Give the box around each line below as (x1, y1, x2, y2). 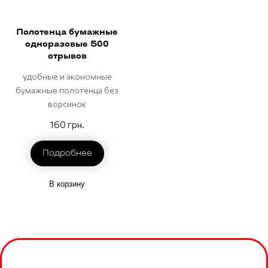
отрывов (47, 52, 87, 62)
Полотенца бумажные (16, 28, 118, 38)
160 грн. (50, 118, 84, 130)
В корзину (49, 179, 85, 189)
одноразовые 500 (25, 40, 109, 50)
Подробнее (42, 149, 92, 159)
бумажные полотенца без (16, 85, 118, 96)
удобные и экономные (22, 71, 112, 82)
